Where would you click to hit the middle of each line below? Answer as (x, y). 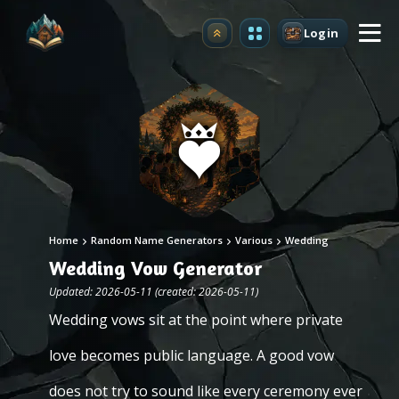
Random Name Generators (157, 240)
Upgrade (244, 38)
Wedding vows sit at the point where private (196, 320)
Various (254, 240)
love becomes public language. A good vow (191, 355)
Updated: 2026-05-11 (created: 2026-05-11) (154, 292)
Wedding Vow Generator (155, 268)
